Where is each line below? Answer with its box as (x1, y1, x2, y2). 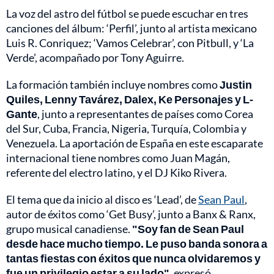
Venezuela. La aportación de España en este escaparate (6, 136, 263, 150)
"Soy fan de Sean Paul (132, 222, 244, 236)
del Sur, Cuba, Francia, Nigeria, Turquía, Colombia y (6, 122, 246, 136)
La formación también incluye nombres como (6, 78, 220, 92)
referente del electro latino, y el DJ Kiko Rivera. (6, 166, 227, 180)
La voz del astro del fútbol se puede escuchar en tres (6, 7, 248, 21)
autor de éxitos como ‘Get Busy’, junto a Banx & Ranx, (6, 207, 256, 221)
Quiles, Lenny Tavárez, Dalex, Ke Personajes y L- (6, 92, 253, 106)
